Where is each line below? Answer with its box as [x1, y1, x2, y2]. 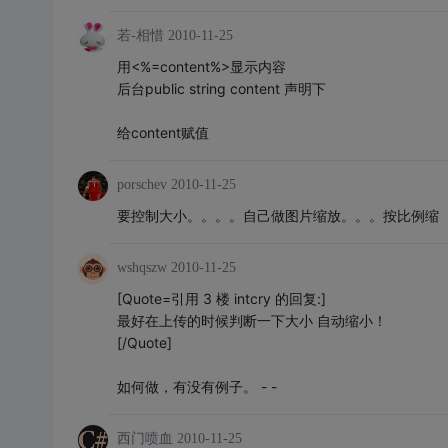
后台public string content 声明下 [116, 80, 326, 97]
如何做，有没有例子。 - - [116, 378, 277, 395]
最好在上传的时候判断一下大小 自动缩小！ [116, 312, 387, 329]
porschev [116, 177, 167, 192]
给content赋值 [116, 124, 209, 141]
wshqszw [116, 260, 167, 275]
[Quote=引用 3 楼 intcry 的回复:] [116, 290, 326, 307]
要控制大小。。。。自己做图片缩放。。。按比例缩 [116, 207, 439, 224]
